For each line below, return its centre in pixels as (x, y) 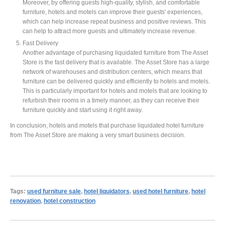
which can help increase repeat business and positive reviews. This (114, 21)
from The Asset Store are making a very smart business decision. (98, 135)
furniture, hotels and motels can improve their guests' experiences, (113, 12)
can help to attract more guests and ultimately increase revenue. (109, 31)
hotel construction (70, 200)
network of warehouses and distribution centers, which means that (112, 71)
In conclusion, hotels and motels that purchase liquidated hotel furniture (107, 125)
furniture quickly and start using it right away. (83, 109)
